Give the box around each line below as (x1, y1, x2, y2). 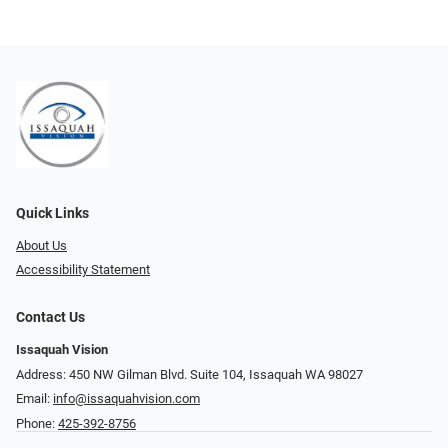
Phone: (16, 416, 58, 431)
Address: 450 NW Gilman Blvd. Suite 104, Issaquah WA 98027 (16, 366, 363, 382)
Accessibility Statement (16, 262, 150, 278)
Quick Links (16, 204, 89, 222)
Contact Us (16, 309, 85, 327)
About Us (16, 237, 67, 253)
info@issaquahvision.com (53, 391, 200, 407)
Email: (16, 391, 53, 407)
